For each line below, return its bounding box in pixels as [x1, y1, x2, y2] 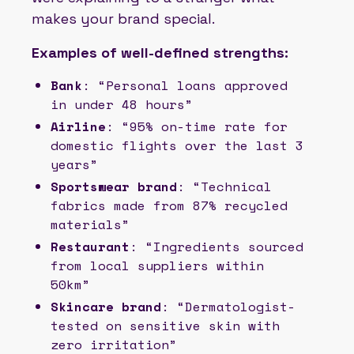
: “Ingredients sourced [130, 236, 303, 256]
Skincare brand [51, 296, 161, 316]
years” [51, 154, 98, 174]
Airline [51, 116, 106, 136]
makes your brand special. [32, 9, 215, 28]
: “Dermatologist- [161, 296, 296, 316]
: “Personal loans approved [82, 75, 288, 95]
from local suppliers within [51, 255, 264, 275]
